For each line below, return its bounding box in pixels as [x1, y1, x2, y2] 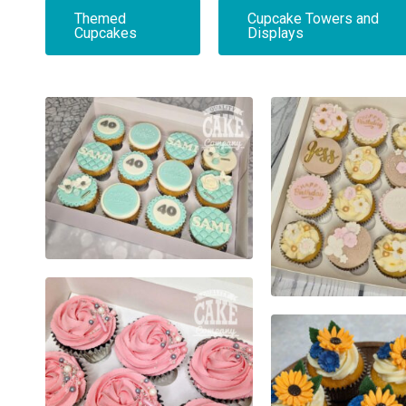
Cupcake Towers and [246, 9, 379, 27]
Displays [246, 24, 304, 42]
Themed [74, 9, 126, 27]
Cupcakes [74, 24, 137, 42]
